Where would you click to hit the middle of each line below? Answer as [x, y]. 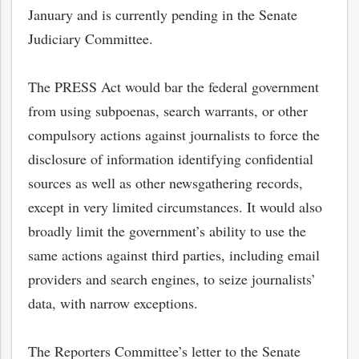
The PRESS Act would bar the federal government [173, 87]
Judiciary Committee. [93, 38]
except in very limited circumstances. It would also [175, 207]
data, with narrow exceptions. [113, 303]
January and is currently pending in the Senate [163, 14]
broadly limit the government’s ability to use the [167, 231]
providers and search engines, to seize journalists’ [172, 279]
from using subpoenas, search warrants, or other [168, 111]
